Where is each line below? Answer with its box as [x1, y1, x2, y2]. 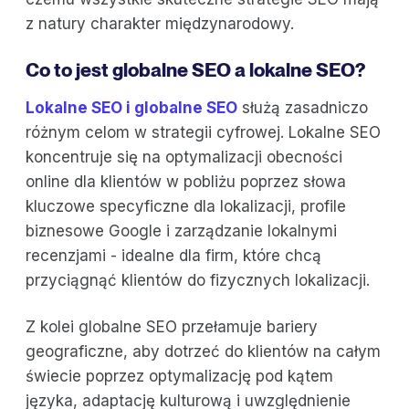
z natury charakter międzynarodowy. [26, 14, 294, 33]
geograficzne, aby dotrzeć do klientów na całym [26, 341, 381, 361]
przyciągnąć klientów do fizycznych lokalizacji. [26, 270, 370, 289]
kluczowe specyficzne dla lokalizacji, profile [26, 196, 346, 215]
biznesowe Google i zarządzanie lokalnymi [26, 221, 337, 240]
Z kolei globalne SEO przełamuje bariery [26, 317, 318, 336]
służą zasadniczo [237, 98, 368, 117]
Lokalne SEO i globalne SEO [26, 98, 237, 117]
